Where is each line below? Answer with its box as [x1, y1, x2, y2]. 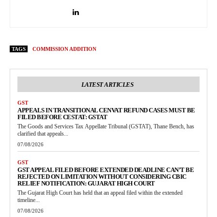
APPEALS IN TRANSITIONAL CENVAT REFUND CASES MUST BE [17, 107, 195, 114]
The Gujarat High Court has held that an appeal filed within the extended [17, 189, 183, 197]
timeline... [17, 197, 40, 204]
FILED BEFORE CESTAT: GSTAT [17, 113, 107, 121]
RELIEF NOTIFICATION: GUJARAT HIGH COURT [17, 180, 155, 187]
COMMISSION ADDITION [32, 46, 96, 52]
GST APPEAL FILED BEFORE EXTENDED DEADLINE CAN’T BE [17, 166, 194, 174]
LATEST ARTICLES [81, 81, 134, 89]
